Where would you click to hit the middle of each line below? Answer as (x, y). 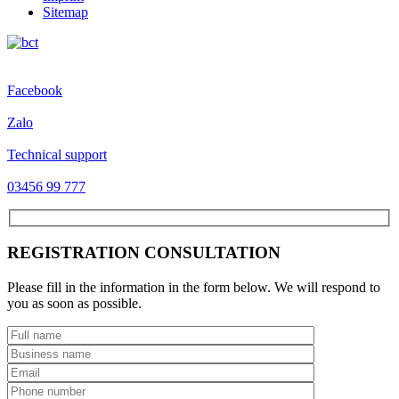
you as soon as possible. (74, 304)
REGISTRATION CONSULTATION (144, 253)
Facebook (35, 90)
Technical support (57, 155)
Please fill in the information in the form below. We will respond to (194, 288)
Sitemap (65, 12)
